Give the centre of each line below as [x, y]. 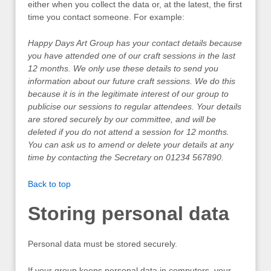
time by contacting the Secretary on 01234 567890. [127, 158]
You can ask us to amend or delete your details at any [131, 145]
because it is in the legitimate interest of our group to [128, 94]
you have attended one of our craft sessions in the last [132, 56]
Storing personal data [129, 214]
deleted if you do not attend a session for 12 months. [129, 132]
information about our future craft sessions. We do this [132, 81]
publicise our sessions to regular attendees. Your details [135, 107]
